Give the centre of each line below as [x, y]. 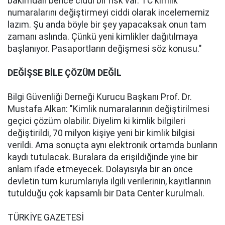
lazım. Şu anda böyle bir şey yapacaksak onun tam [107, 25]
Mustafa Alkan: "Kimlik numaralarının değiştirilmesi [108, 109]
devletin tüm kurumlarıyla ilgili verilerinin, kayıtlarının [109, 181]
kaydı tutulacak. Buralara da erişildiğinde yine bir [103, 157]
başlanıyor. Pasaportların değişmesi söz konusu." [105, 49]
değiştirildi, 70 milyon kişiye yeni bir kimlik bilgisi [101, 133]
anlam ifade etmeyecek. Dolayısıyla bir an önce [100, 169]
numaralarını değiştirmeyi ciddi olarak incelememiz [108, 13]
